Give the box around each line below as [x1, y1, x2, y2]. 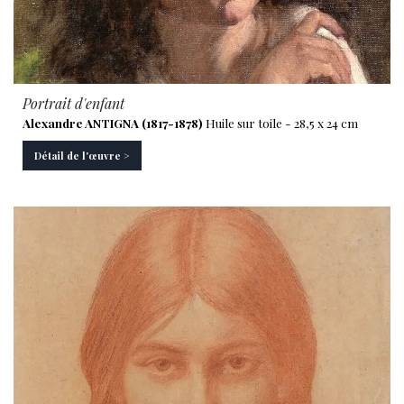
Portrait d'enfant [23, 93, 124, 113]
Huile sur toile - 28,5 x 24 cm [203, 114, 358, 131]
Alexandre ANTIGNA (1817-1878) [23, 114, 203, 131]
